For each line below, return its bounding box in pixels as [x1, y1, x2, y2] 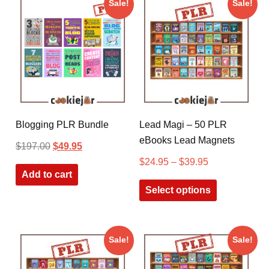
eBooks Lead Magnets [139, 134, 235, 145]
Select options [145, 184, 211, 195]
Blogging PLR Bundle [16, 119, 109, 130]
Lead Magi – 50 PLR [139, 119, 227, 130]
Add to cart [22, 169, 72, 180]
